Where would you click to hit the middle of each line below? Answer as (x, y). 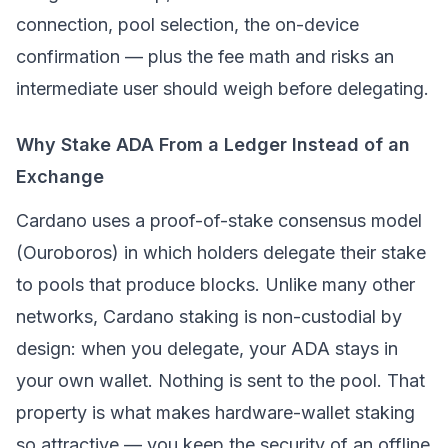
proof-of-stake (211, 220)
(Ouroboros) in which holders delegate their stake (221, 252)
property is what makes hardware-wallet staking (215, 412)
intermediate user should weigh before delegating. (222, 88)
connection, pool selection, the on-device (187, 24)
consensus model (347, 220)
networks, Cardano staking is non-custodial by (209, 316)
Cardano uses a (83, 220)
